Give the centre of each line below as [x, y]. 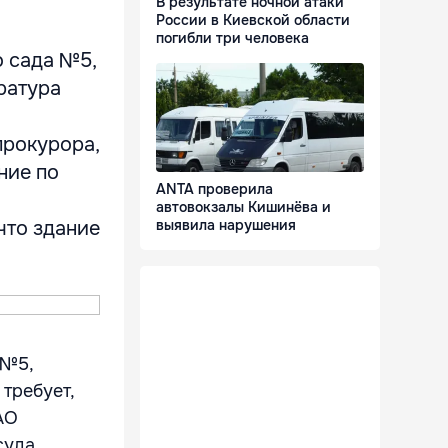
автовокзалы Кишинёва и [243, 207]
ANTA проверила [214, 189]
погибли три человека [232, 38]
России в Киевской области [253, 20]
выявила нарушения [226, 225]
